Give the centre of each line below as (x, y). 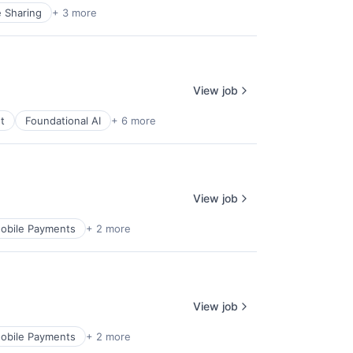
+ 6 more (134, 121)
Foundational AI (63, 121)
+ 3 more (74, 13)
